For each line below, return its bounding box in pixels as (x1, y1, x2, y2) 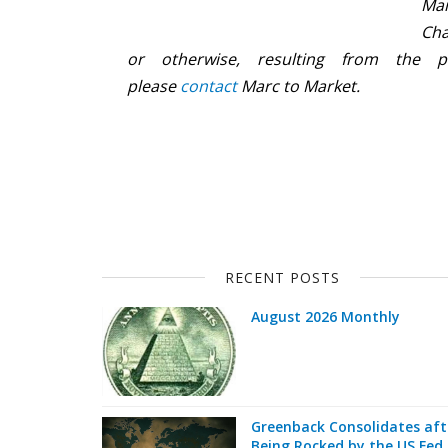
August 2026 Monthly (251, 307, 400, 326)
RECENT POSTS (224, 268, 340, 287)
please (127, 75, 180, 97)
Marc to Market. (237, 75, 360, 97)
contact (180, 75, 237, 97)
